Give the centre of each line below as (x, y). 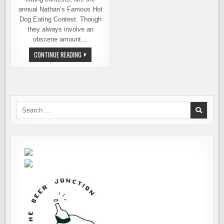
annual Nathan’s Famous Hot (60, 9)
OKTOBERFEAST (100, 54)
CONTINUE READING (58, 54)
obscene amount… (60, 39)
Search (26, 106)
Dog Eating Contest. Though (60, 19)
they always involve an (60, 29)
